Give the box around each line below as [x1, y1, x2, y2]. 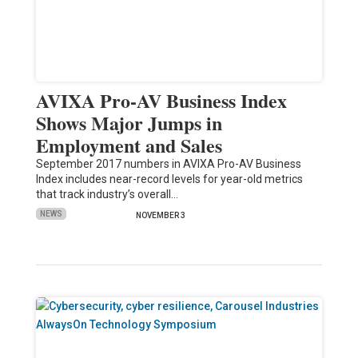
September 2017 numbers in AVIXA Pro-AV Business [35, 157, 301, 170]
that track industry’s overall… [35, 187, 178, 201]
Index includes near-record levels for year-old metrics [35, 172, 303, 185]
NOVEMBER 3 [135, 210, 185, 220]
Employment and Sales [35, 130, 222, 159]
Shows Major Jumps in [35, 108, 222, 137]
